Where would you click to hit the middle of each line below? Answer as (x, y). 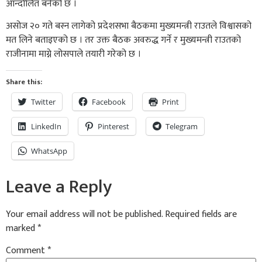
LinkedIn (46, 126)
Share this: (24, 82)
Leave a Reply (59, 187)
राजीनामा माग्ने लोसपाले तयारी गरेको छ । (73, 54)
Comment (27, 251)
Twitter (43, 101)
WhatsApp (49, 151)
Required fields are (201, 214)
